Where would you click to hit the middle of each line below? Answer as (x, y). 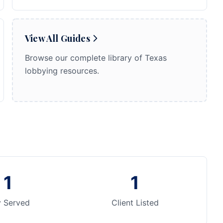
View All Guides (57, 38)
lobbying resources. (62, 71)
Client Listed (135, 203)
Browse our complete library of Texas (96, 58)
